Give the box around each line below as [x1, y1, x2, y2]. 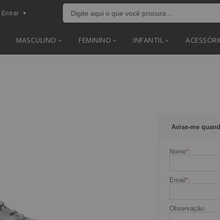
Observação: [169, 205, 206, 213]
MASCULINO [16, 35, 56, 45]
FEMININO [79, 35, 111, 45]
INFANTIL [133, 35, 164, 45]
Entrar [1, 10, 19, 17]
